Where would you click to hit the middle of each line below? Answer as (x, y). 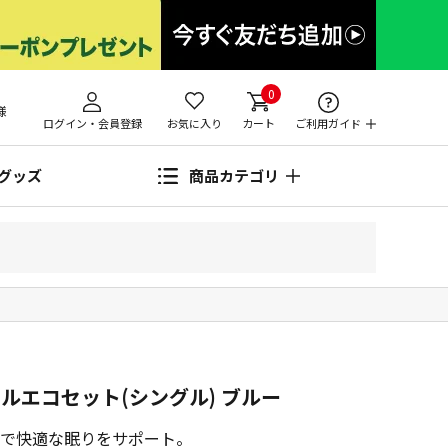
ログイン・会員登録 (92, 123)
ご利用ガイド (328, 123)
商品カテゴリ (234, 175)
